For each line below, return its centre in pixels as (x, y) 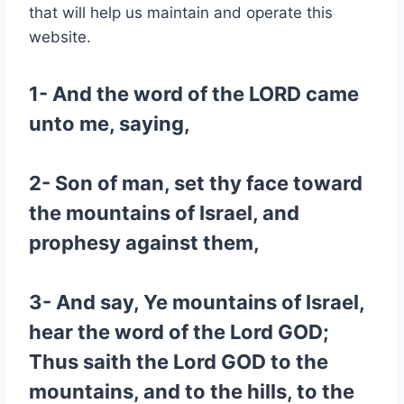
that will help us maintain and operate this (181, 13)
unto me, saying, (110, 124)
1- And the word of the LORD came (194, 94)
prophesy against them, (144, 243)
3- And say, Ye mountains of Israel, (197, 302)
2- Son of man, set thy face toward (196, 183)
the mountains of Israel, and (164, 213)
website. (60, 37)
